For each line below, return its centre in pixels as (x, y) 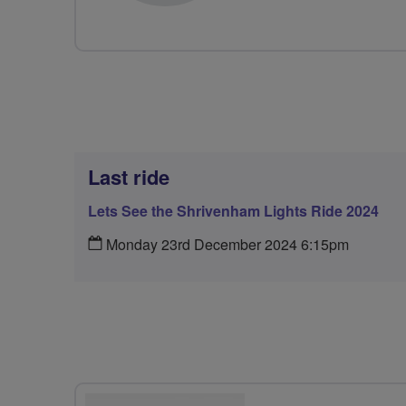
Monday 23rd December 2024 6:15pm (226, 244)
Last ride (129, 177)
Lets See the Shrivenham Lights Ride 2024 (233, 211)
